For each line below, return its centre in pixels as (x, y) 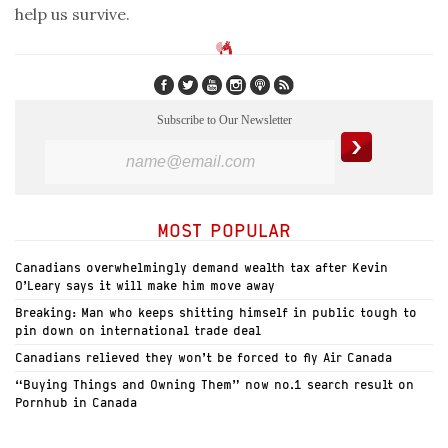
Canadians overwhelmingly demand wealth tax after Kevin (201, 268)
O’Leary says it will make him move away (145, 286)
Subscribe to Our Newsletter (224, 120)
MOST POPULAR (224, 230)
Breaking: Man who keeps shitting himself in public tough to (216, 313)
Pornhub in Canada (76, 403)
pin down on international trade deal (138, 331)
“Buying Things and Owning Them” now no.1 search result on (214, 385)
